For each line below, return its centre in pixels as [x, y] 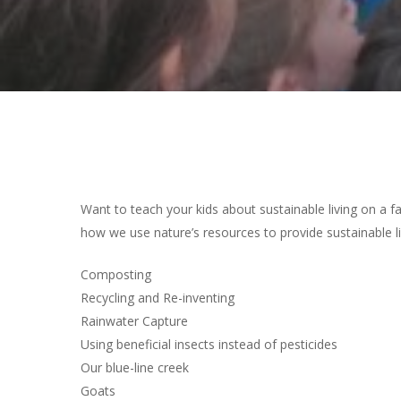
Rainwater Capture [134, 321]
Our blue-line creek [135, 367]
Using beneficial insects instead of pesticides [209, 344]
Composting [116, 274]
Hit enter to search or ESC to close [181, 115]
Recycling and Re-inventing [158, 298]
